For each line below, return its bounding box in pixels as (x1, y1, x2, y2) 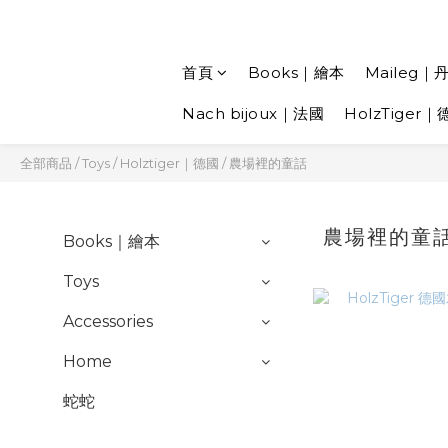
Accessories (63, 312, 153, 331)
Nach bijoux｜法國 (182, 104, 324, 123)
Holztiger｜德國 (120, 155, 219, 171)
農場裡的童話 (229, 155, 307, 171)
